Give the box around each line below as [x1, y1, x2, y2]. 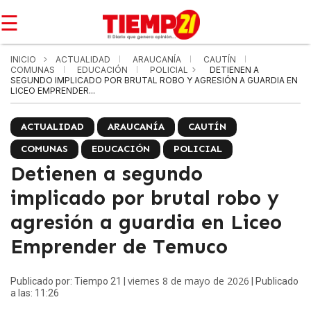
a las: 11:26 [10, 287, 59, 299]
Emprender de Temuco [10, 235, 228, 259]
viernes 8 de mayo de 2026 [128, 274, 249, 287]
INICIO [10, 54, 36, 65]
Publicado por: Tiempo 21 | [10, 276, 128, 287]
